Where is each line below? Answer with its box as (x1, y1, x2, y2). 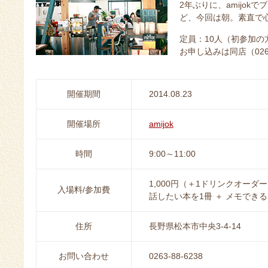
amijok (148, 119, 173, 129)
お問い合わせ (59, 251, 109, 261)
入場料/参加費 (57, 185, 110, 195)
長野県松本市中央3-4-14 (148, 221, 241, 232)
